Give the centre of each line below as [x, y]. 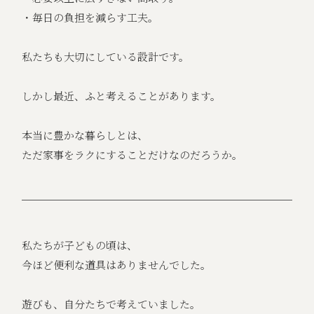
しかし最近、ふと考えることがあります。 [122, 96]
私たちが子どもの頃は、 [80, 245]
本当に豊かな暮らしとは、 [85, 135]
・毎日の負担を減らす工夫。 [90, 18]
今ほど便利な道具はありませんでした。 [117, 265]
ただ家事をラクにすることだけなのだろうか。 [132, 155]
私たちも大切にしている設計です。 [106, 57]
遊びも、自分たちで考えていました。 [111, 304]
